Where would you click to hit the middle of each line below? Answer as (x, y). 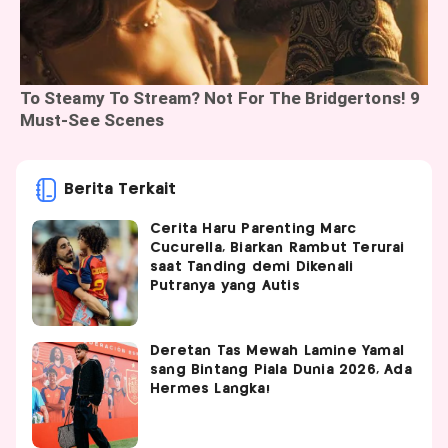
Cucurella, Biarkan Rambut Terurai (277, 247)
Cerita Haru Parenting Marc (253, 228)
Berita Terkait (120, 189)
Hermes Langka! (210, 388)
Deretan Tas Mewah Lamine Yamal (277, 350)
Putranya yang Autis (225, 285)
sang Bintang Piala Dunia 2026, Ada (281, 369)
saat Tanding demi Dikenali (252, 266)
